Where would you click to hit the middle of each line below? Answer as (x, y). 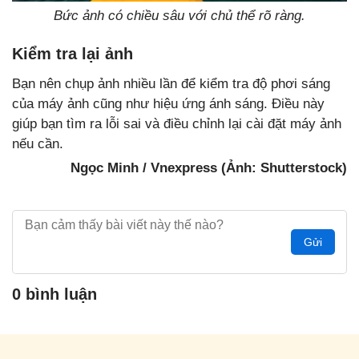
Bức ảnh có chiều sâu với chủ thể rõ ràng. (179, 16)
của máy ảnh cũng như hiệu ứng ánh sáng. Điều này (168, 104)
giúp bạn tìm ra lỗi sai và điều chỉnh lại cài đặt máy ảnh (177, 124)
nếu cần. (38, 144)
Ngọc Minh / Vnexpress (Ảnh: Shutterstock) (209, 168)
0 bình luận (54, 294)
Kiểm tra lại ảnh (73, 54)
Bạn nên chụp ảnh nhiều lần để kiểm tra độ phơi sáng (171, 84)
